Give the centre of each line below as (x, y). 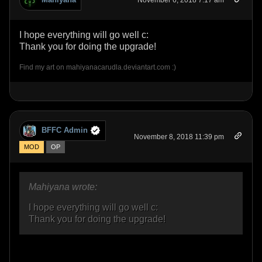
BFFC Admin (65, 130)
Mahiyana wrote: (63, 187)
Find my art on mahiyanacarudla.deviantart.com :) (98, 67)
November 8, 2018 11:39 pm (179, 137)
